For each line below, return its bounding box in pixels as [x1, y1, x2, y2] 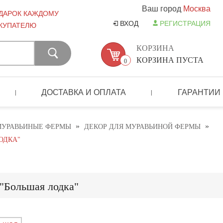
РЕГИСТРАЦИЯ [160, 18, 211, 28]
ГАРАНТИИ [177, 86, 221, 97]
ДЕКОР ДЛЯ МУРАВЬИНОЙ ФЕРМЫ [84, 123, 201, 131]
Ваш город [142, 3, 183, 13]
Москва [183, 3, 211, 13]
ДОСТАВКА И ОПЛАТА [41, 86, 126, 97]
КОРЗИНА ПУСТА [136, 56, 204, 64]
